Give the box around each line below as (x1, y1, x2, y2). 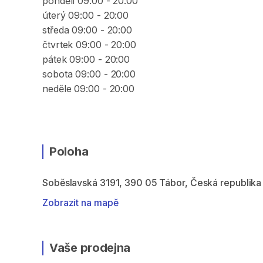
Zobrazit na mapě (42, 197, 119, 208)
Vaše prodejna (49, 241, 131, 255)
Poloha (49, 144, 89, 159)
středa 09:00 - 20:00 (42, 24, 132, 36)
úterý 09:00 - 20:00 (42, 9, 129, 21)
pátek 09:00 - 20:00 (42, 53, 130, 65)
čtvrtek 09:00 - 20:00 (42, 39, 136, 50)
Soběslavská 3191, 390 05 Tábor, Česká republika (42, 177, 262, 188)
